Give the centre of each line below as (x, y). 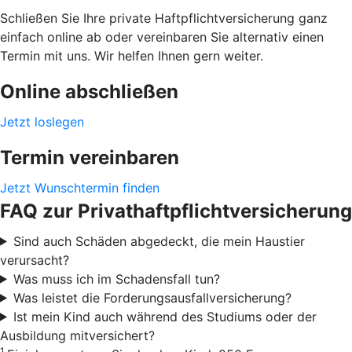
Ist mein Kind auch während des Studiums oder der (165, 316)
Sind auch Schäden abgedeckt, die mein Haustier (159, 241)
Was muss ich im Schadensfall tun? (116, 279)
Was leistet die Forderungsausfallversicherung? (152, 297)
